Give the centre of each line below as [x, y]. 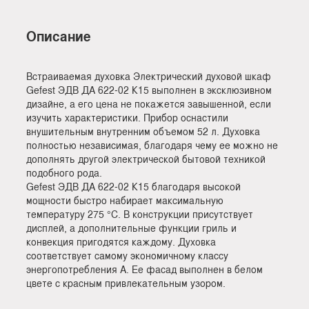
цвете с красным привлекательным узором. [126, 283]
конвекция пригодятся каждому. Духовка [121, 242]
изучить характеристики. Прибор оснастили [127, 118]
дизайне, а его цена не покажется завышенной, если [149, 104]
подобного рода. [64, 173]
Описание [59, 37]
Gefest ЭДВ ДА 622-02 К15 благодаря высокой [133, 187]
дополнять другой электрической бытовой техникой [146, 159]
